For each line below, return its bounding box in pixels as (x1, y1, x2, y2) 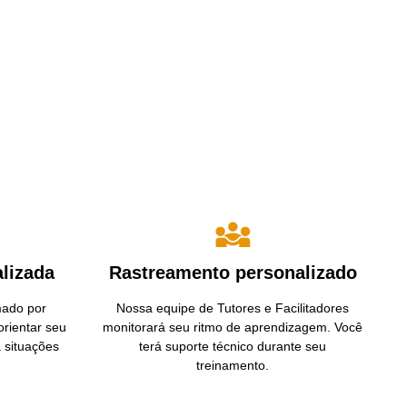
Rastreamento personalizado (108, 262, 357, 283)
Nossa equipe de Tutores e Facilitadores (116, 300, 349, 315)
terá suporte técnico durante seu (139, 338, 326, 353)
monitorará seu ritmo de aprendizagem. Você (103, 319, 362, 334)
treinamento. (196, 357, 269, 372)
